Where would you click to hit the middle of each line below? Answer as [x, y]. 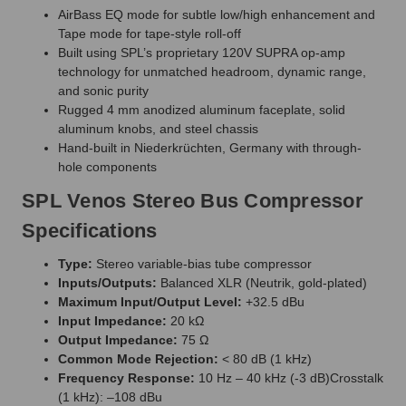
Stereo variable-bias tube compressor [202, 263]
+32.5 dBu [273, 301]
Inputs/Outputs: [107, 282]
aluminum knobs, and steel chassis [158, 128]
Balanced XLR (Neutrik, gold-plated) [262, 282]
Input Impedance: [112, 320]
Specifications [90, 230]
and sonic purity [103, 90]
